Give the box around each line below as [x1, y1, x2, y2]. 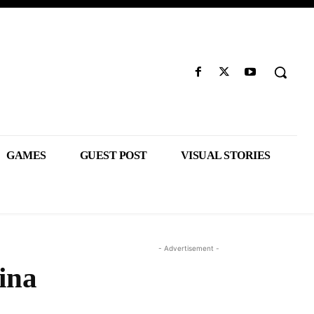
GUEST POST [79, 149, 147, 161]
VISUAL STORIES [180, 149, 271, 161]
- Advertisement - [158, 244, 219, 252]
